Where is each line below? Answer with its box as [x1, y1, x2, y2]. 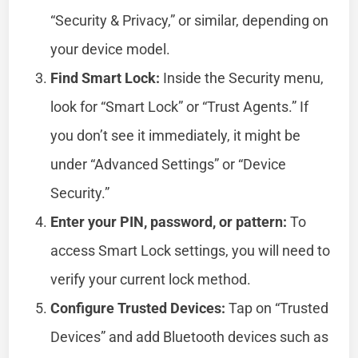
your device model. [50, 40, 171, 58]
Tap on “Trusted [225, 299, 329, 316]
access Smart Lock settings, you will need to [50, 241, 331, 259]
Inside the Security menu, [160, 69, 324, 86]
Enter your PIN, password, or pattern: [50, 213, 288, 230]
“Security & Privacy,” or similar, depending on [50, 11, 329, 29]
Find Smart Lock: [50, 69, 161, 86]
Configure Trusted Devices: [50, 299, 226, 316]
